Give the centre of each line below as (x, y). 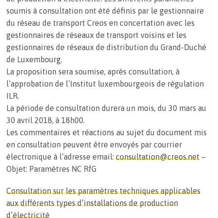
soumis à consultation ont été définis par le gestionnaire (105, 10)
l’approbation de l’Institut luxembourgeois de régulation (105, 83)
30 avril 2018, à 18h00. (45, 120)
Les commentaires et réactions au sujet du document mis (106, 132)
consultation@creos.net (157, 156)
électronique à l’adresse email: (61, 156)
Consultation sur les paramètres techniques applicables (103, 191)
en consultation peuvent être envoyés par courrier (94, 144)
